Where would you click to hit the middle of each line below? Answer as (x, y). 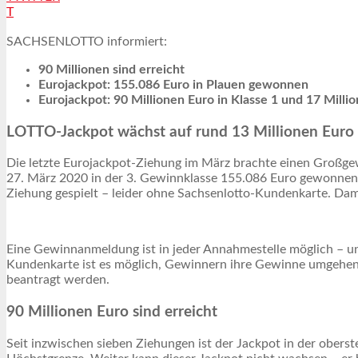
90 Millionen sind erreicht (111, 69)
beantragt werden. (58, 280)
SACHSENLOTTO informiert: (87, 41)
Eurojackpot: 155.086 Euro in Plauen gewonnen (173, 84)
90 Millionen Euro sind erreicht (112, 312)
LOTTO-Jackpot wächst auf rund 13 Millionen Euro (180, 132)
